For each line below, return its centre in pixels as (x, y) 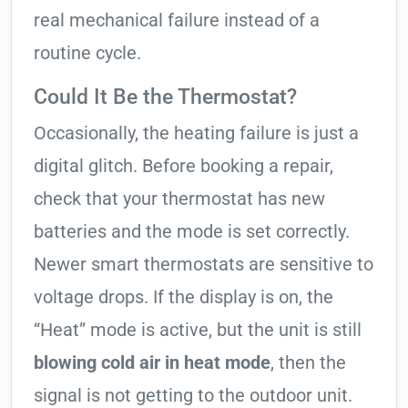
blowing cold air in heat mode (152, 363)
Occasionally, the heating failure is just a (196, 133)
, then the (308, 363)
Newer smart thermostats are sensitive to (204, 265)
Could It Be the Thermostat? (165, 97)
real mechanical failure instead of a (177, 20)
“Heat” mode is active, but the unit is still (198, 330)
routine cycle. (87, 53)
